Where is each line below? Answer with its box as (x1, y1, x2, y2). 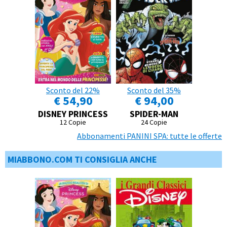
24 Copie (141, 118, 167, 127)
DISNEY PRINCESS (38, 108, 108, 120)
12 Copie (60, 118, 86, 127)
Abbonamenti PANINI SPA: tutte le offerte (77, 131, 222, 141)
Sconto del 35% (127, 85, 181, 96)
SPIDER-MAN (130, 108, 178, 120)
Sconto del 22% (46, 85, 100, 96)
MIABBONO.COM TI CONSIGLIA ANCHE (8, 154, 157, 166)
